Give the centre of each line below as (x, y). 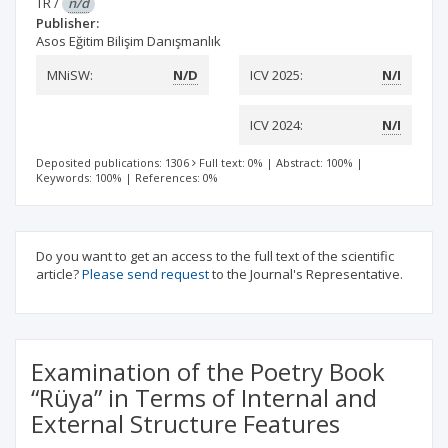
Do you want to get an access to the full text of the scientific (215, 256)
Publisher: (67, 23)
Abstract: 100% (314, 162)
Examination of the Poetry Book (208, 371)
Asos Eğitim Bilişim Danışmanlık (128, 41)
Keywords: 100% (79, 177)
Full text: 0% (231, 162)
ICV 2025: (276, 75)
